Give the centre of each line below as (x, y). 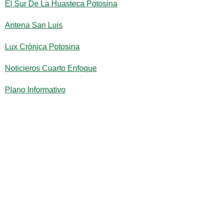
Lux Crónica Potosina (42, 47)
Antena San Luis (34, 25)
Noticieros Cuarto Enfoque (51, 68)
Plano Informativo (35, 90)
